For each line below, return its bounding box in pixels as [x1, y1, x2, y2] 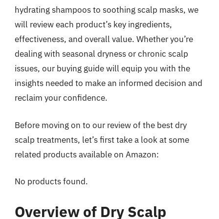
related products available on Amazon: [15, 149, 159, 160]
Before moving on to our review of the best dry [15, 119, 187, 131]
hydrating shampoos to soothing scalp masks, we [15, 4, 198, 15]
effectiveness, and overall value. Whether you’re [15, 34, 193, 44]
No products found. [15, 176, 88, 187]
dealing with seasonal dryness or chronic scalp [15, 48, 188, 59]
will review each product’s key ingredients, [15, 19, 172, 30]
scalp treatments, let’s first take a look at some [15, 134, 189, 145]
